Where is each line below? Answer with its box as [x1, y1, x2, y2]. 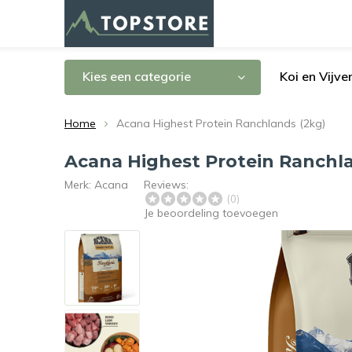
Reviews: [144, 178, 189, 192]
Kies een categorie [82, 68, 191, 84]
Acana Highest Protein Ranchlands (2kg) [116, 116, 325, 130]
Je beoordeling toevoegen [144, 206, 278, 220]
